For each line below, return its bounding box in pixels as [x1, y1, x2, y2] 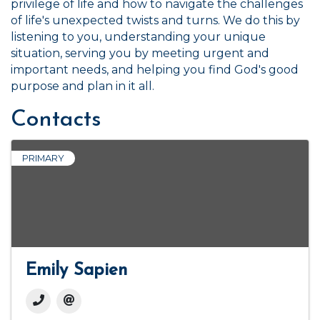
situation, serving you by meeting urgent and [11, 46, 269, 60]
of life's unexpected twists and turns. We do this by [11, 14, 300, 27]
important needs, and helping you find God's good [11, 63, 299, 76]
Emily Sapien [26, 262, 127, 279]
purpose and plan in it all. [11, 79, 154, 93]
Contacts [11, 109, 101, 131]
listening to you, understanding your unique [11, 30, 266, 44]
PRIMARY [22, 153, 64, 164]
